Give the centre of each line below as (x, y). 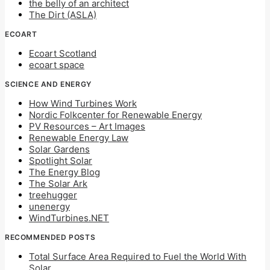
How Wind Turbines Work (83, 103)
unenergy (49, 206)
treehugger (53, 195)
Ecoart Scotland (63, 53)
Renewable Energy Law (79, 138)
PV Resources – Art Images (87, 126)
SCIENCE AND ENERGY (48, 84)
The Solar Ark (58, 184)
